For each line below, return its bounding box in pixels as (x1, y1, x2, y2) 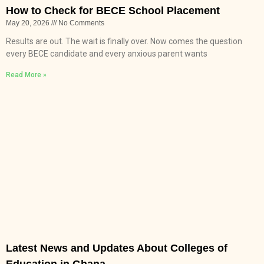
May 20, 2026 (6, 18, 51, 27)
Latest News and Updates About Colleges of (6, 242, 227, 254)
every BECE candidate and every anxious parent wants (6, 48, 207, 58)
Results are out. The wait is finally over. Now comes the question (6, 36, 242, 46)
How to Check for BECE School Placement (6, 4, 220, 16)
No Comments (57, 18, 104, 27)
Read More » (6, 70, 47, 79)
